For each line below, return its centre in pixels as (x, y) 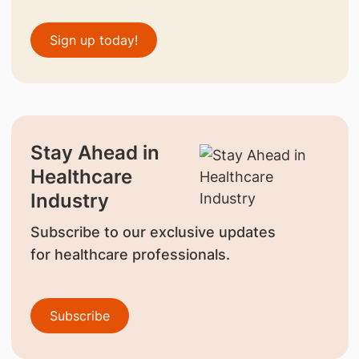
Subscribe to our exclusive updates (153, 232)
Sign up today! (93, 40)
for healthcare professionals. (130, 254)
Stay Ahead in (95, 152)
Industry (69, 200)
